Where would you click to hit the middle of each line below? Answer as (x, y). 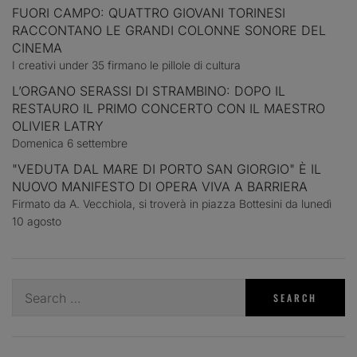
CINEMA (37, 48)
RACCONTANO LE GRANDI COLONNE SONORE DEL (169, 31)
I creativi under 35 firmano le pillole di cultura (126, 65)
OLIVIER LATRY (58, 126)
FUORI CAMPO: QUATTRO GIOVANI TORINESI (149, 13)
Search (32, 288)
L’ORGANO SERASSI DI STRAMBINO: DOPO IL (149, 91)
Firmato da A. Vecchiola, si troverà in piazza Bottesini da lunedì (172, 204)
